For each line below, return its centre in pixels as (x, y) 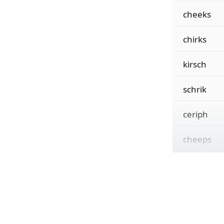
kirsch (194, 64)
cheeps (197, 139)
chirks (194, 39)
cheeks (197, 14)
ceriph (195, 114)
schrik (194, 89)
